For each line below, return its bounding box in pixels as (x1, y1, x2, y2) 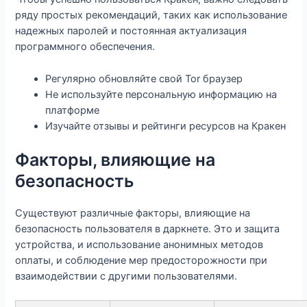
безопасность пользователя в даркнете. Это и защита (15, 222, 280, 235)
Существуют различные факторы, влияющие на (15, 206, 251, 219)
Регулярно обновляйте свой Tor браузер (45, 72, 243, 85)
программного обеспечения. (15, 40, 156, 53)
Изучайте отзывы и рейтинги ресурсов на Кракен (45, 119, 286, 132)
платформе (45, 103, 100, 116)
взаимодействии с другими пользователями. (15, 269, 238, 282)
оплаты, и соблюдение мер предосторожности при (15, 254, 268, 267)
